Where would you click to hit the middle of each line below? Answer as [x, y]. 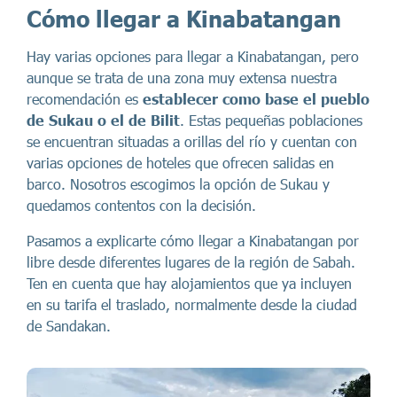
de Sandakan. [69, 326]
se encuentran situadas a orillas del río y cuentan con [192, 141]
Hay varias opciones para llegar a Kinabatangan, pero [193, 56]
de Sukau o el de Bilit [103, 120]
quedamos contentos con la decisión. [141, 205]
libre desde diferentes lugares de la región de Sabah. [191, 262]
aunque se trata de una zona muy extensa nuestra [182, 78]
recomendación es [85, 99]
